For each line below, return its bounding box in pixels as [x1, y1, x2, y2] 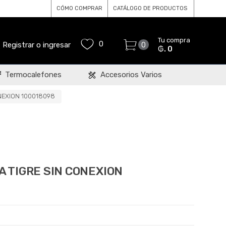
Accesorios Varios [98, 70, 162, 80]
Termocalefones [3, 70, 62, 80]
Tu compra [157, 36, 190, 44]
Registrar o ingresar [3, 40, 71, 50]
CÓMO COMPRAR [56, 5, 102, 12]
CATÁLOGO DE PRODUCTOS [113, 5, 187, 12]
